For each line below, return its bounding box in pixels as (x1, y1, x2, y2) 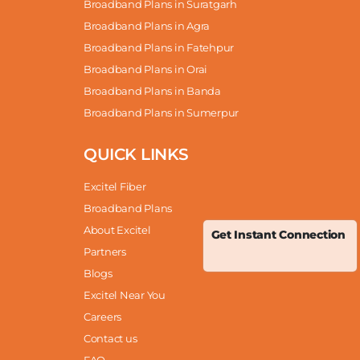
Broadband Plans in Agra (84, 18, 211, 32)
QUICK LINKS (84, 144, 189, 164)
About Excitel (84, 223, 151, 236)
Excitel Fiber (84, 179, 146, 193)
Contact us (84, 331, 137, 345)
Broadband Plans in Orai (84, 62, 208, 76)
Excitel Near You (84, 288, 166, 301)
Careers (84, 309, 122, 323)
